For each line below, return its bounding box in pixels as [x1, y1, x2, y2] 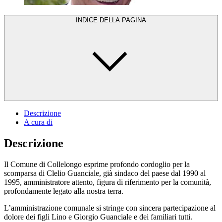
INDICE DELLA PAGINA [76, 16, 146, 24]
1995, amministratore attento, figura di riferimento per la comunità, [4, 177, 211, 186]
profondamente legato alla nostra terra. [4, 186, 123, 195]
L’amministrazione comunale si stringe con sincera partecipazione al [4, 203, 216, 212]
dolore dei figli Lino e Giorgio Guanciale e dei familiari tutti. [4, 212, 192, 221]
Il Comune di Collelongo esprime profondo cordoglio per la [4, 160, 190, 168]
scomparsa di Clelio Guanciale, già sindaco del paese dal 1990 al [4, 168, 206, 177]
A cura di [24, 117, 53, 126]
